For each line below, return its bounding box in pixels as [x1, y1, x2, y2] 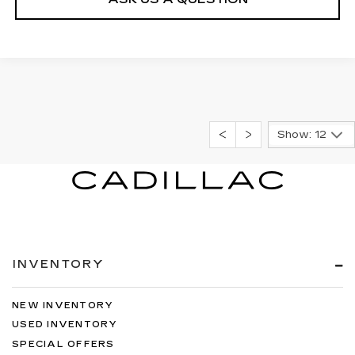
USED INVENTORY [12, 319, 118, 330]
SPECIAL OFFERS [12, 338, 115, 349]
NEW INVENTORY [12, 300, 114, 311]
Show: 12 [277, 128, 326, 142]
